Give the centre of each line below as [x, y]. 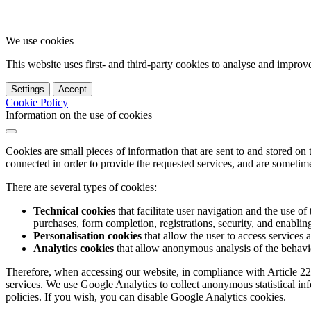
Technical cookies [74, 210]
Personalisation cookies [87, 235]
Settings [28, 89]
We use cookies [40, 40]
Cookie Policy [37, 102]
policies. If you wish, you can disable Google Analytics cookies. [146, 296]
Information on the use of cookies [79, 115]
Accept [73, 89]
